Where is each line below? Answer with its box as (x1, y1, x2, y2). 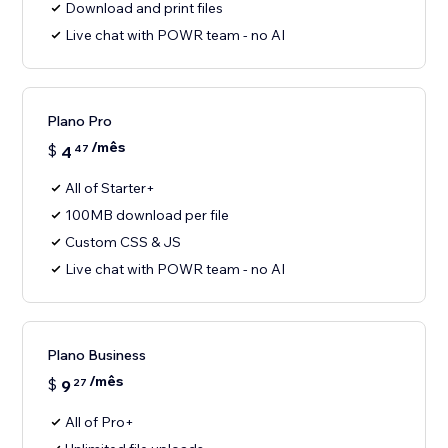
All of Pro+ (65, 413, 135, 432)
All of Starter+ (65, 179, 156, 198)
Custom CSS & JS (65, 233, 182, 252)
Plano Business (47, 346, 147, 365)
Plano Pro (47, 112, 113, 131)
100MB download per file (65, 206, 230, 225)
